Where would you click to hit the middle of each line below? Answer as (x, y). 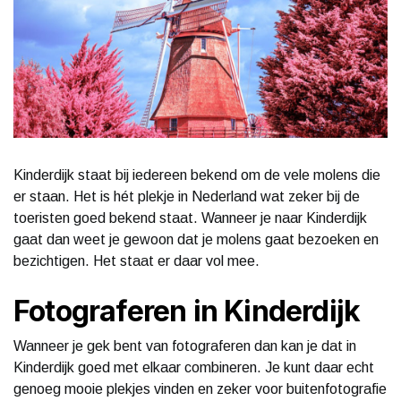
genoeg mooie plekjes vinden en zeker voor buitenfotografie (200, 388)
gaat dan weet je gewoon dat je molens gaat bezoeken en (196, 239)
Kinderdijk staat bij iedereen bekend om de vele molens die (197, 175)
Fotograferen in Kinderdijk (187, 311)
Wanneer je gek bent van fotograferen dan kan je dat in (185, 346)
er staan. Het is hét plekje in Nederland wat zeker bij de (187, 196)
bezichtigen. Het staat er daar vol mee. (137, 260)
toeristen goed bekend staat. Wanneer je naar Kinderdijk (190, 218)
